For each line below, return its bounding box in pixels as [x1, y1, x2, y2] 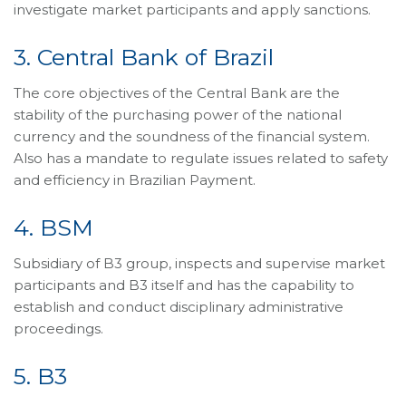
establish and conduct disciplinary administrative [14, 297, 343, 315]
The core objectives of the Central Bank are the [14, 83, 340, 101]
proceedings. [14, 319, 103, 337]
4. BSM [14, 213, 93, 241]
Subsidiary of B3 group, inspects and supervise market [14, 254, 385, 272]
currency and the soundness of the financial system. [14, 127, 370, 145]
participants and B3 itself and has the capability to [14, 275, 354, 294]
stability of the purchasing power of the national [14, 105, 342, 123]
